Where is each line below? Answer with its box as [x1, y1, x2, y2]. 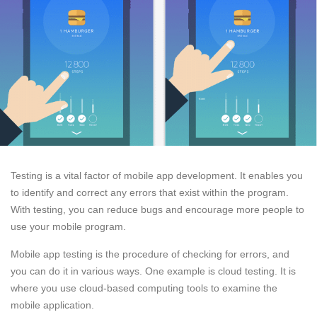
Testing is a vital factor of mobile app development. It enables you [11, 169, 303, 181]
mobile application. [11, 299, 94, 311]
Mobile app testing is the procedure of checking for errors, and [11, 248, 289, 260]
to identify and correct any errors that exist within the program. [11, 186, 289, 198]
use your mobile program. [11, 220, 126, 232]
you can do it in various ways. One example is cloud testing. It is [11, 265, 296, 277]
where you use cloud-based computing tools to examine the [11, 282, 277, 294]
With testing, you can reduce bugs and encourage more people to [11, 203, 304, 215]
